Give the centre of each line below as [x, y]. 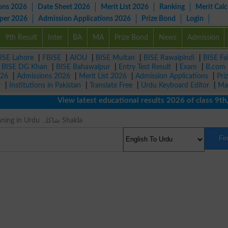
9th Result [21, 37]
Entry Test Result [145, 67]
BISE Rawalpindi [169, 58]
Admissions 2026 [44, 76]
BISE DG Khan [24, 67]
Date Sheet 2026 [64, 7]
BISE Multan [115, 58]
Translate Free [111, 85]
